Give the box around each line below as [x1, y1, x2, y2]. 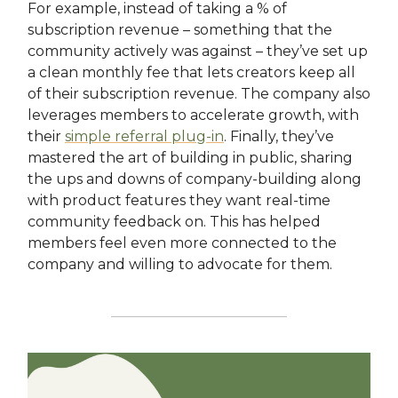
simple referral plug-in [65, 127, 224, 145]
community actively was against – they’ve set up [28, 42, 368, 60]
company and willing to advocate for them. [28, 255, 332, 273]
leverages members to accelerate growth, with [28, 106, 359, 123]
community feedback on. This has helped [28, 212, 321, 230]
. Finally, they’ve [224, 127, 334, 145]
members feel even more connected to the [28, 234, 337, 251]
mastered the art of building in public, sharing [28, 148, 353, 166]
